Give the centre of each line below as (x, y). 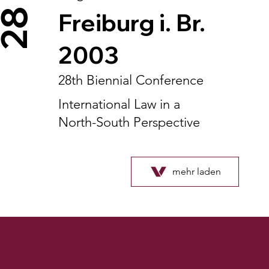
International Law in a (119, 104)
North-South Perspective (129, 122)
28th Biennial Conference (131, 80)
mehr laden (196, 171)
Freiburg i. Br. (132, 23)
